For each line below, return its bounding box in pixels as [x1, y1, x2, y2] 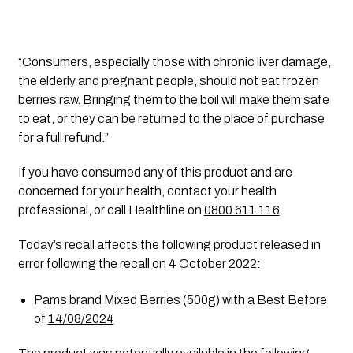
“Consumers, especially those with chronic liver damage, [17, 54, 331, 69]
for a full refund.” [17, 130, 109, 144]
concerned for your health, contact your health [17, 184, 277, 198]
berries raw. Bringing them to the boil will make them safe [17, 92, 329, 106]
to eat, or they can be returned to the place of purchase [17, 111, 325, 125]
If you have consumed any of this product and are [17, 165, 292, 179]
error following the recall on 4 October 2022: [17, 256, 261, 270]
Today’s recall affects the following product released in [17, 237, 321, 251]
